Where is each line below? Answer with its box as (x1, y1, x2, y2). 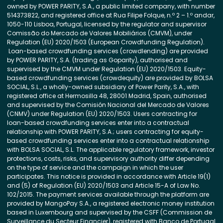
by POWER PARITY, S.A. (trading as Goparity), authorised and (7, 56, 188, 64)
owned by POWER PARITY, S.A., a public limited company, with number (7, 2, 215, 10)
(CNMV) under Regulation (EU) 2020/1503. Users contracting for (7, 110, 197, 118)
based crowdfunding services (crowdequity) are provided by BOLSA (7, 74, 213, 82)
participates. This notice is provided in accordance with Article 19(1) (7, 172, 211, 181)
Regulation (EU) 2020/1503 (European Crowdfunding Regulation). (7, 38, 205, 46)
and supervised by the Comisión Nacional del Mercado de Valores (7, 101, 209, 109)
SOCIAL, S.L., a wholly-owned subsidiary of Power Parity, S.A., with (7, 83, 199, 91)
